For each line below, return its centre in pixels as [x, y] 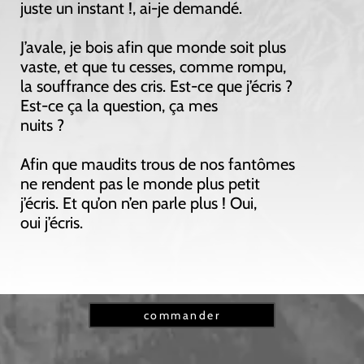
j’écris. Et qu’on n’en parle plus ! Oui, [139, 204]
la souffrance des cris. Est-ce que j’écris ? [156, 87]
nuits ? [42, 126]
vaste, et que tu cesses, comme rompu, [153, 67]
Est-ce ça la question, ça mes [119, 106]
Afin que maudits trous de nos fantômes [158, 165]
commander [182, 316]
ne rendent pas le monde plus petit [140, 184]
